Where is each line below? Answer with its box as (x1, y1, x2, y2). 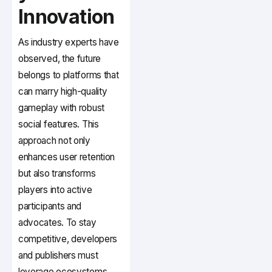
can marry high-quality (18, 86, 107, 98)
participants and (18, 200, 82, 212)
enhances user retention (18, 151, 115, 163)
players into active (18, 184, 92, 196)
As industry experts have (18, 36, 119, 49)
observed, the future (18, 53, 101, 65)
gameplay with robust (18, 102, 104, 114)
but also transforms (18, 168, 96, 180)
